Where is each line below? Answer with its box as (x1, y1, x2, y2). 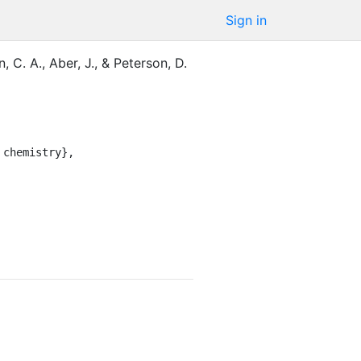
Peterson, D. (114, 54, 187, 71)
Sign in (226, 12, 267, 28)
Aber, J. (49, 54, 94, 71)
